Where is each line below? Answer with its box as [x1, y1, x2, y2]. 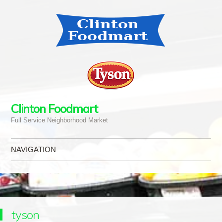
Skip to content [10, 165, 63, 174]
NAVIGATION [10, 145, 56, 154]
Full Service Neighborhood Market [10, 116, 108, 124]
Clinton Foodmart [10, 101, 98, 116]
